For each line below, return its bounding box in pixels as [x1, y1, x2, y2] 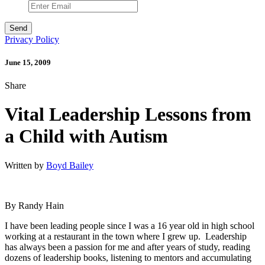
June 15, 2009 [5, 57, 51, 67]
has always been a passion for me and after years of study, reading [5, 241, 250, 252]
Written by [5, 160, 46, 170]
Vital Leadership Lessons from [5, 104, 251, 125]
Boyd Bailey [46, 160, 93, 170]
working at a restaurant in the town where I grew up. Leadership [5, 231, 247, 241]
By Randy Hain [5, 200, 64, 211]
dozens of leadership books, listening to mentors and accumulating [5, 252, 251, 263]
